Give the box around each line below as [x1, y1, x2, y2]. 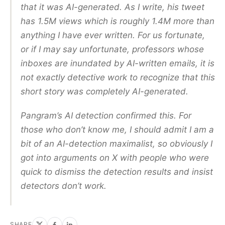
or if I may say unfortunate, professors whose [21, 44, 204, 54]
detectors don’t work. [21, 181, 109, 191]
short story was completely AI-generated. [21, 86, 188, 96]
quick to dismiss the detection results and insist [21, 167, 213, 177]
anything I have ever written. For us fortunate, [21, 30, 205, 40]
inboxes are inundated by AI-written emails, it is [21, 58, 214, 68]
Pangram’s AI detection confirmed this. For [21, 110, 191, 121]
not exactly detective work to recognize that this [21, 72, 215, 82]
